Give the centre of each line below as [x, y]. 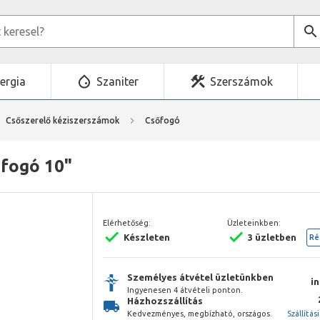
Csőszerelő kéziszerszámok [62, 120]
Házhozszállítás [165, 300]
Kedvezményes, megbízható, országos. [200, 313]
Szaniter [118, 81]
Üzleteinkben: [254, 223]
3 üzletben [272, 237]
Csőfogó [162, 120]
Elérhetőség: [127, 223]
